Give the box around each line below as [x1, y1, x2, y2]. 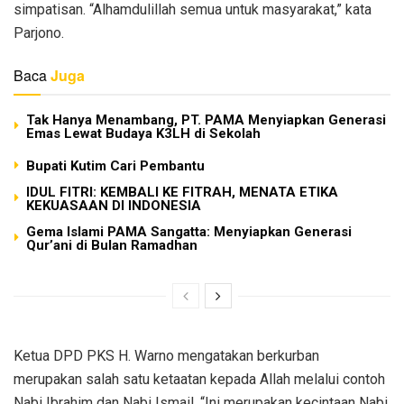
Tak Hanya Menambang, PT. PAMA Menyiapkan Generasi [26, 111, 386, 128]
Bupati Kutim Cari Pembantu [26, 157, 205, 174]
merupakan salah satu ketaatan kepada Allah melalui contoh [14, 370, 385, 388]
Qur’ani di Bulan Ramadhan [26, 236, 197, 253]
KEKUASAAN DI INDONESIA [26, 197, 201, 214]
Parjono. [14, 23, 64, 41]
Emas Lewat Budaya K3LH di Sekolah [26, 124, 261, 142]
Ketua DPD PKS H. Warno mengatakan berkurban [14, 346, 319, 364]
